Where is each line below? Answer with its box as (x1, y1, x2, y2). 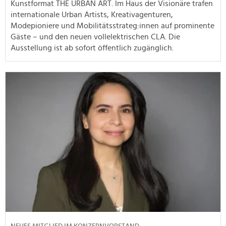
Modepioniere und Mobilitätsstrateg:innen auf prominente (11, 21, 214, 30)
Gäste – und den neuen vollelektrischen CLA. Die (11, 32, 180, 41)
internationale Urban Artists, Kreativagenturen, (11, 10, 173, 19)
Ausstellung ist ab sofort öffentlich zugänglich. (11, 43, 174, 52)
